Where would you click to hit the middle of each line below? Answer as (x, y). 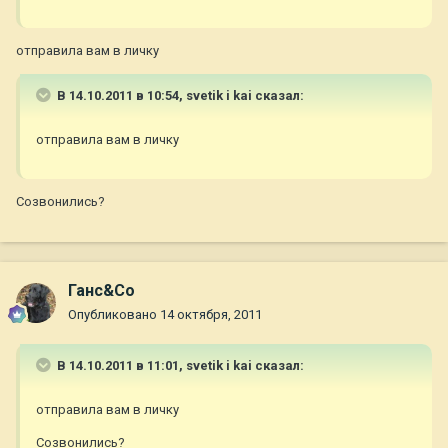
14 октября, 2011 (211, 315)
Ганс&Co (101, 291)
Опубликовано (114, 315)
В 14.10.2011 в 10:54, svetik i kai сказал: (179, 96)
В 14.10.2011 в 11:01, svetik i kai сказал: (179, 366)
